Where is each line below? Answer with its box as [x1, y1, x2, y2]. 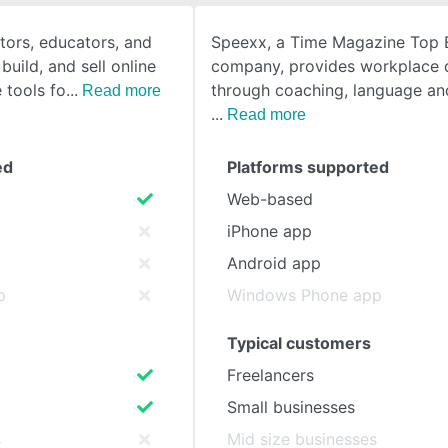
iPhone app [227, 221, 312, 241]
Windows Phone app [227, 285, 382, 305]
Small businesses [227, 397, 355, 417]
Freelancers [227, 365, 314, 385]
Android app [227, 253, 321, 273]
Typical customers [227, 333, 371, 353]
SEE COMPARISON [78, 51, 194, 67]
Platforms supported [227, 157, 389, 177]
